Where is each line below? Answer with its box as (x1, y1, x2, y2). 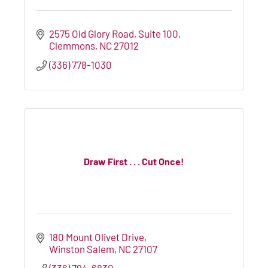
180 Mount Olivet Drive (49, 230, 145, 243)
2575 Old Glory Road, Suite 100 (49, 27, 179, 39)
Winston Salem (49, 242, 115, 255)
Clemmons (49, 39, 96, 51)
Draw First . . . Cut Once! (84, 156, 184, 167)
